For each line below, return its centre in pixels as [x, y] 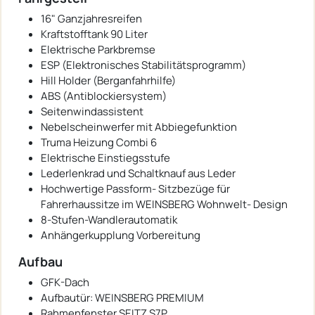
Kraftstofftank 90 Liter [94, 34]
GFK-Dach [65, 283]
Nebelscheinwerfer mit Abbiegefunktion [139, 127]
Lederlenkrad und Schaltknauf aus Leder [138, 174]
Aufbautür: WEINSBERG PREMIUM [122, 298]
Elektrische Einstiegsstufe [105, 158]
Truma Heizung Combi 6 [99, 143]
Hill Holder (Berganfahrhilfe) [108, 81]
